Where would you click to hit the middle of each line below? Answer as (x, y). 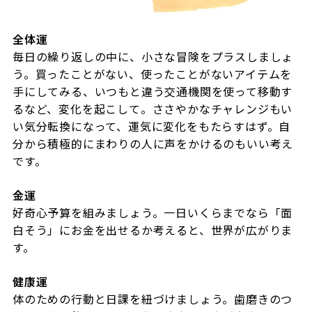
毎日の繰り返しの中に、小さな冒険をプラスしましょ (153, 56)
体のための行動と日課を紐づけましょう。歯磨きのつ (153, 298)
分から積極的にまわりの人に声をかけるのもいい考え (153, 143)
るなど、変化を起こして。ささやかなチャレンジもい (153, 108)
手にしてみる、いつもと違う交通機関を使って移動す (153, 91)
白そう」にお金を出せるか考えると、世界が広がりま (153, 229)
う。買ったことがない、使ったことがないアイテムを (152, 73)
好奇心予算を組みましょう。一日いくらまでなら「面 (153, 212)
